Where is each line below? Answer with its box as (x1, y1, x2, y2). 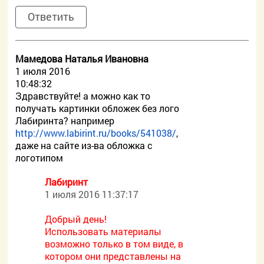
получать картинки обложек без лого (15, 102, 180, 114)
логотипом (15, 151, 64, 164)
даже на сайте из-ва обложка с (15, 139, 153, 151)
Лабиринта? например (15, 114, 115, 127)
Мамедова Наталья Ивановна (15, 52, 149, 65)
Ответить (28, 9, 75, 24)
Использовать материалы (45, 225, 162, 237)
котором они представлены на (45, 250, 181, 262)
